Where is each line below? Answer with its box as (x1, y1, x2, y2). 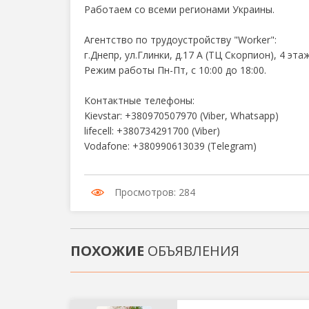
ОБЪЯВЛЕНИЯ (144, 241, 239, 260)
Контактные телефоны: (84, 94, 195, 107)
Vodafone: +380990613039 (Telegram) (84, 139, 257, 152)
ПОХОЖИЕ (70, 241, 144, 260)
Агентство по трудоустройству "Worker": (84, 33, 277, 46)
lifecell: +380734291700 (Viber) (84, 124, 220, 137)
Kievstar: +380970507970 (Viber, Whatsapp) (84, 109, 279, 122)
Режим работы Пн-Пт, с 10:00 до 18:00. (84, 63, 266, 77)
